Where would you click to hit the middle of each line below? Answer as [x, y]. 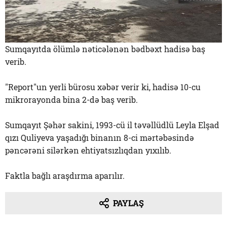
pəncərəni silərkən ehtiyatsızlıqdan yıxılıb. [88, 150]
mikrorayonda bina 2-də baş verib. [71, 99]
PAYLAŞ [128, 203]
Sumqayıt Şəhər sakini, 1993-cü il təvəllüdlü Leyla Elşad [112, 125]
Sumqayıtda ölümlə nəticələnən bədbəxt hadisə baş [105, 49]
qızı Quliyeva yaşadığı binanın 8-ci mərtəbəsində [100, 137]
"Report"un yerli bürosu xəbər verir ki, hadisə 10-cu [103, 87]
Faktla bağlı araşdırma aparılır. [65, 175]
